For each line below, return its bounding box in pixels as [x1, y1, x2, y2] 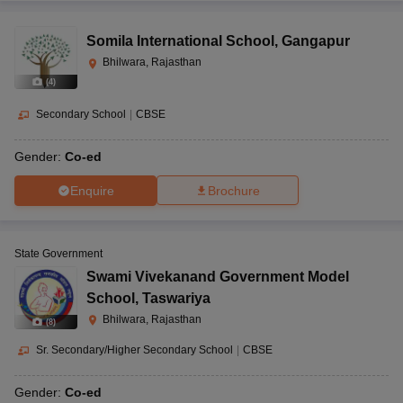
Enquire [69, 183, 114, 198]
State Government [14, 247, 103, 260]
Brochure [208, 184, 260, 198]
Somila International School [86, 33, 274, 49]
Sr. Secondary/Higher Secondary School [36, 344, 233, 356]
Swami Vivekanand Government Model [86, 269, 349, 284]
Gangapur [282, 33, 350, 49]
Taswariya [142, 291, 210, 306]
